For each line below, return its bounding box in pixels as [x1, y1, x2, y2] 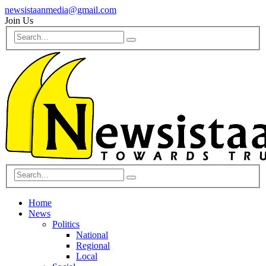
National [76, 230, 108, 240]
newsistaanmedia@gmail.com [5, 5, 116, 15]
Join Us [5, 15, 33, 26]
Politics [52, 219, 80, 230]
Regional [76, 240, 110, 251]
